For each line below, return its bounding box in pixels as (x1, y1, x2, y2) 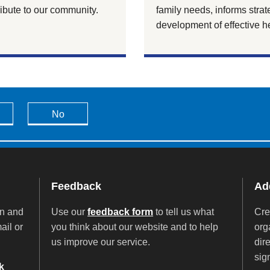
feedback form (87, 206, 154, 217)
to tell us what (153, 206, 215, 217)
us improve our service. (51, 236, 151, 247)
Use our (51, 206, 88, 217)
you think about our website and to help (51, 221, 219, 232)
